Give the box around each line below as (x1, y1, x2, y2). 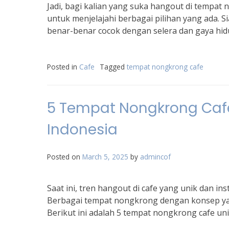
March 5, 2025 (82, 152, 128, 162)
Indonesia (47, 120, 118, 140)
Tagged (100, 62, 127, 72)
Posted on (47, 152, 82, 162)
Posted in (47, 62, 79, 72)
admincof (140, 152, 171, 162)
